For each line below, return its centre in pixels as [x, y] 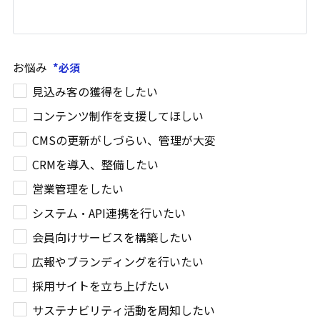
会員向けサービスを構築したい [112, 237]
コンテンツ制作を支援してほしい [118, 116]
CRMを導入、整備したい [95, 165]
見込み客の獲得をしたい [95, 92]
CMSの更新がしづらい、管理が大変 [124, 140]
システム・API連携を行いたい [109, 213]
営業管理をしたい [78, 189]
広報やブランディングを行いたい [118, 262]
